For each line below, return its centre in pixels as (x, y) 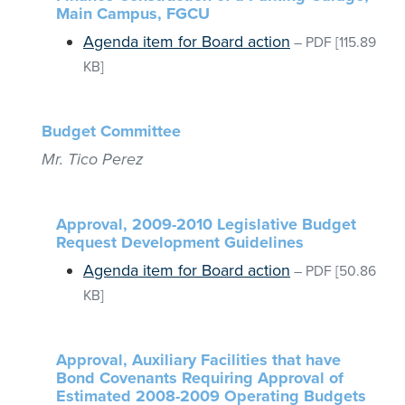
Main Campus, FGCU (133, 14)
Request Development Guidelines (180, 242)
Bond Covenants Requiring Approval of (200, 378)
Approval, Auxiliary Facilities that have (198, 360)
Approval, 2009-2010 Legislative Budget (206, 224)
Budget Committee (111, 131)
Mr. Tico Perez (93, 159)
